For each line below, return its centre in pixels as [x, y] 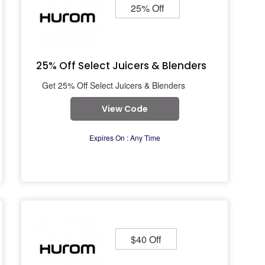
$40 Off [146, 239]
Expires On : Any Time [125, 138]
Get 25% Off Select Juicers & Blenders [114, 85]
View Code [125, 109]
